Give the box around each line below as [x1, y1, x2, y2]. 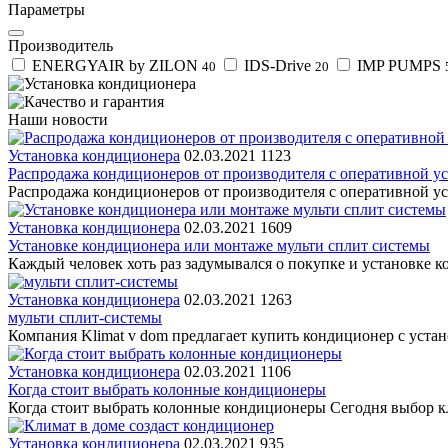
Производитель [8, 36, 113, 54]
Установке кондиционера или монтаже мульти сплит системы [8, 236, 430, 254]
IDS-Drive [240, 56, 315, 74]
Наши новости [8, 110, 108, 128]
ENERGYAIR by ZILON [28, 56, 202, 74]
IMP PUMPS [353, 56, 445, 74]
